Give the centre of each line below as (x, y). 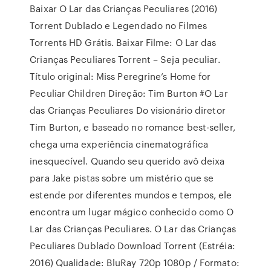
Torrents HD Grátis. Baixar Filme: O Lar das (123, 42)
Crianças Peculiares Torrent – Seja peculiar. (125, 59)
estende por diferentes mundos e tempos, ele (131, 195)
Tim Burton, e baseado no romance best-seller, (132, 127)
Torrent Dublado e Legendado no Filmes (118, 25)
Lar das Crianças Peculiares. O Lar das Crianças (133, 229)
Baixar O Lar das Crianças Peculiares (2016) (124, 8)
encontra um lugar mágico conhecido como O (132, 212)
